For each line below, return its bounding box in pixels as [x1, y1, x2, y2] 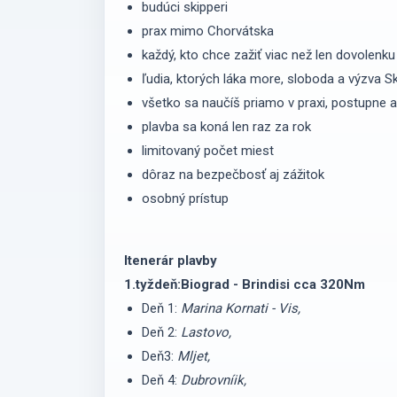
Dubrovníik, [180, 371, 250, 388]
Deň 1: [141, 300, 181, 316]
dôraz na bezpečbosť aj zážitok [141, 166, 328, 183]
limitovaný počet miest [141, 142, 277, 159]
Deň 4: [141, 371, 181, 388]
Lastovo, [180, 323, 235, 340]
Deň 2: [141, 323, 181, 340]
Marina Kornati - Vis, [180, 300, 304, 316]
